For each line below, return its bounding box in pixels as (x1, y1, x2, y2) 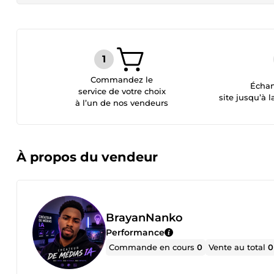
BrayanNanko (106, 210, 183, 224)
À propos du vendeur (17, 149, 158, 165)
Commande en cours (109, 242, 198, 252)
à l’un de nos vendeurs (75, 98, 169, 108)
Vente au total (209, 242, 268, 252)
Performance (106, 226, 165, 238)
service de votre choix (78, 86, 166, 96)
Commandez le (91, 75, 154, 84)
